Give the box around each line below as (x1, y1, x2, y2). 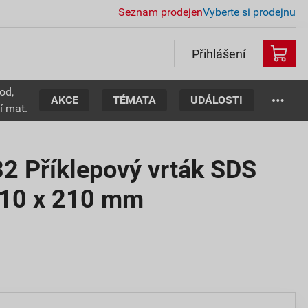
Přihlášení (192, 46, 245, 61)
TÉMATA (113, 93, 157, 107)
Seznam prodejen (118, 5, 203, 19)
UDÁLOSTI (190, 93, 243, 107)
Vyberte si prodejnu (203, 5, 296, 19)
